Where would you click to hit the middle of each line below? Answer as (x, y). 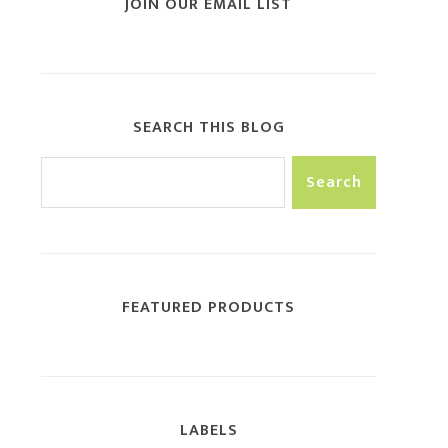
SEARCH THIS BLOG (208, 127)
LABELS (208, 431)
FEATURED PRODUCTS (208, 307)
